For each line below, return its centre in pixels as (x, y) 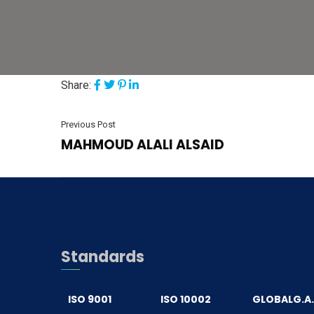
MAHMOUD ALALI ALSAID (143, 145)
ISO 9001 (90, 299)
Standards (103, 257)
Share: (76, 85)
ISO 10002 (185, 299)
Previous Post (88, 124)
